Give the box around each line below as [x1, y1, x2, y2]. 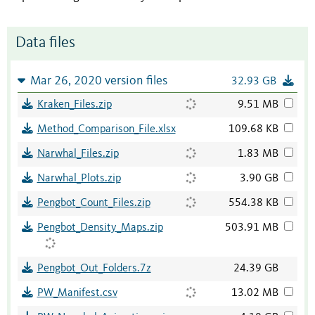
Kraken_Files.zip [37, 99, 112, 111]
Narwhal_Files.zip [37, 148, 119, 160]
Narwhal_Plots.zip [37, 173, 121, 185]
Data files [15, 36, 75, 51]
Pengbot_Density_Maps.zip [37, 222, 163, 234]
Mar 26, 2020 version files [30, 75, 167, 88]
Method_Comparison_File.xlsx [37, 124, 176, 136]
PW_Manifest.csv [37, 288, 117, 300]
